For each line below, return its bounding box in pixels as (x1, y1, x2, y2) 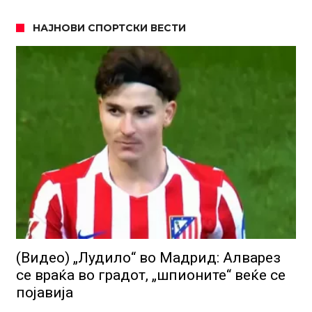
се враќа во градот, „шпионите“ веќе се (15, 266, 286, 283)
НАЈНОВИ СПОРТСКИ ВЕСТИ (32, 22, 186, 35)
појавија (15, 283, 73, 301)
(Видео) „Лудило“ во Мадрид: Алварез (15, 249, 281, 266)
